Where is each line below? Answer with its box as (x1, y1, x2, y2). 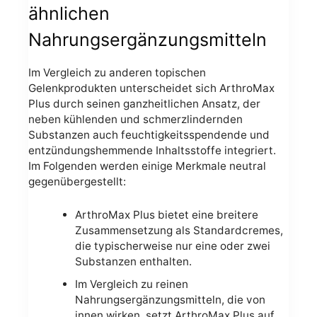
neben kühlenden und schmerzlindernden (28, 113, 243, 127)
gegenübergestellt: (28, 175, 126, 189)
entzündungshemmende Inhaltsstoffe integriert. (28, 144, 276, 158)
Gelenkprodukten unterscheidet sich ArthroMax (28, 81, 275, 96)
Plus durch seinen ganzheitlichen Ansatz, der (28, 97, 260, 111)
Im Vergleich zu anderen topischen (28, 66, 206, 80)
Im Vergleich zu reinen (74, 277, 188, 291)
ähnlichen (28, 2, 110, 24)
